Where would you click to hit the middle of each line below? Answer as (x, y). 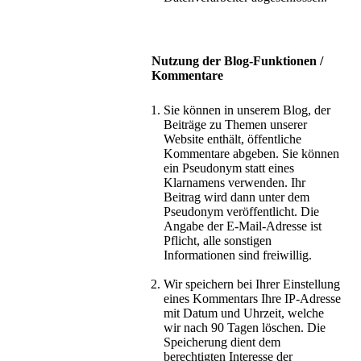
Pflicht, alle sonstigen (218, 241)
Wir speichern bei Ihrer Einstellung (252, 284)
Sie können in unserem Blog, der (247, 110)
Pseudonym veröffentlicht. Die (241, 212)
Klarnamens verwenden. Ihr (234, 183)
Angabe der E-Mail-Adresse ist (243, 226)
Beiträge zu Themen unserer (235, 125)
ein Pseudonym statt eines (229, 168)
